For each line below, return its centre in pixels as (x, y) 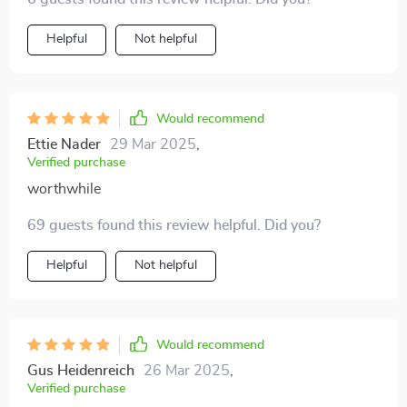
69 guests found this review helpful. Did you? (174, 226)
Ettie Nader (64, 145)
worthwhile (64, 189)
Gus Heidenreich (81, 371)
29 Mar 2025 (153, 145)
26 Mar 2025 (187, 371)
